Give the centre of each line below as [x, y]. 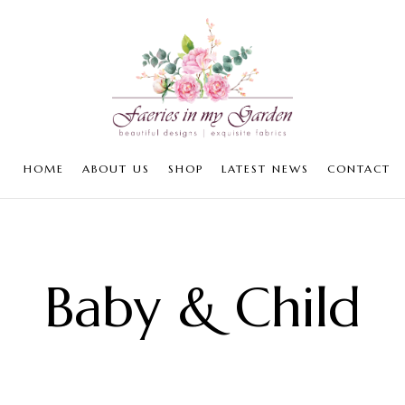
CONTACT [359, 169]
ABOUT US [116, 169]
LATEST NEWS [265, 169]
